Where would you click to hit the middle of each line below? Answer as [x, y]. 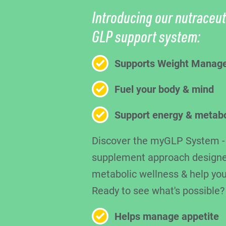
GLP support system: [146, 36]
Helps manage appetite [167, 216]
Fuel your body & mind [164, 89]
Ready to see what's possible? [158, 190]
